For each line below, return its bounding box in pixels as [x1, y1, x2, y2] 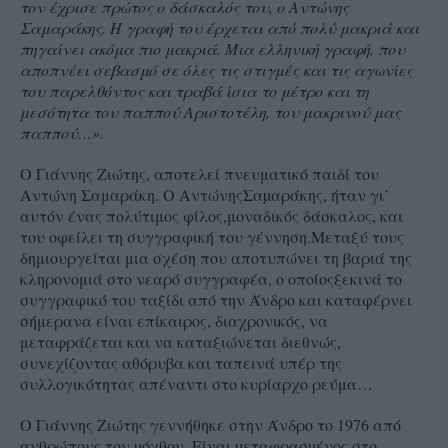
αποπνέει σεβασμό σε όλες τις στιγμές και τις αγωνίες [20, 58, 413, 80]
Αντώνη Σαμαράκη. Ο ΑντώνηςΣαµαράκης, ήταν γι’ [20, 183, 389, 205]
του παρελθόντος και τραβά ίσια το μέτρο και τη [20, 79, 369, 101]
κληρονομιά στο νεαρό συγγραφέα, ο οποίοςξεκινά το [20, 267, 402, 289]
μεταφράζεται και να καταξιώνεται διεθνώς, [20, 330, 341, 352]
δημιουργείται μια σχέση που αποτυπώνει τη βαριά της [20, 246, 412, 268]
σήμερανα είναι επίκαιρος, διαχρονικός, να [20, 309, 328, 331]
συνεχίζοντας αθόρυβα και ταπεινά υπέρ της [20, 351, 342, 373]
